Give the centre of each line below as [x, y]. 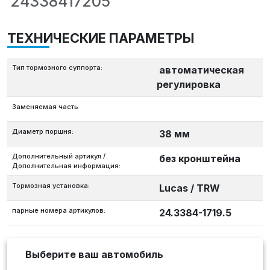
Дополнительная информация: [66, 166]
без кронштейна [200, 159]
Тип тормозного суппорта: [57, 68]
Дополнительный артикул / [59, 156]
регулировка [189, 85]
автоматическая [202, 70]
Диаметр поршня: [43, 132]
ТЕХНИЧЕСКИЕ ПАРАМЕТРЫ [101, 38]
